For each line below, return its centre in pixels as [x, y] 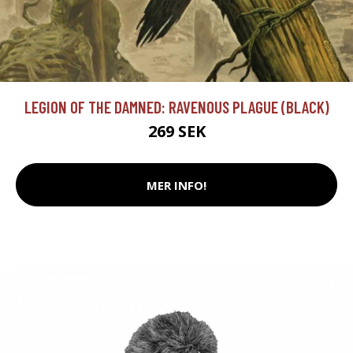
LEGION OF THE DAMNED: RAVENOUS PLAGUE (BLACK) [176, 107]
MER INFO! [176, 185]
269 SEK [176, 132]
